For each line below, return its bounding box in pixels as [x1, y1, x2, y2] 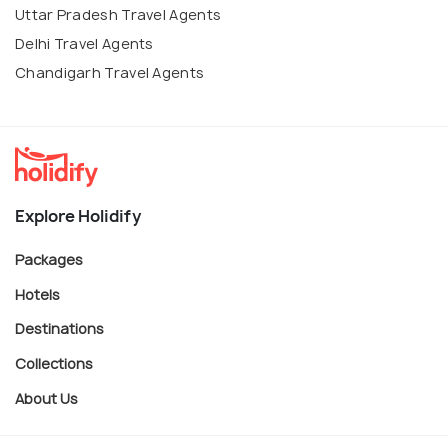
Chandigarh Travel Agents [15, 63, 205, 83]
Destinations [15, 319, 104, 339]
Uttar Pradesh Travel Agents [15, 5, 222, 25]
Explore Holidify [15, 205, 141, 228]
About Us [15, 388, 78, 408]
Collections [15, 353, 93, 373]
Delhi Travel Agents [15, 34, 154, 54]
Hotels [15, 284, 60, 304]
